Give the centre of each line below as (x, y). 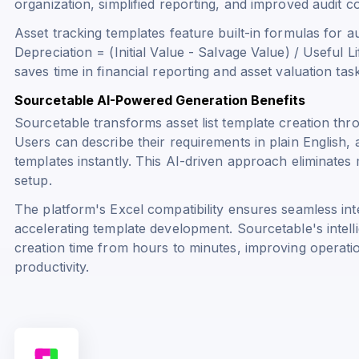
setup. (33, 180)
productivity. (52, 266)
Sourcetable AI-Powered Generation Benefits (160, 100)
